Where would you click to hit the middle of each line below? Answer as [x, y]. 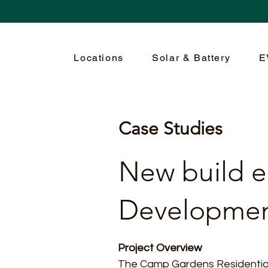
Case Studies [170, 129]
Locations [99, 58]
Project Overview [160, 248]
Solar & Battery [191, 58]
